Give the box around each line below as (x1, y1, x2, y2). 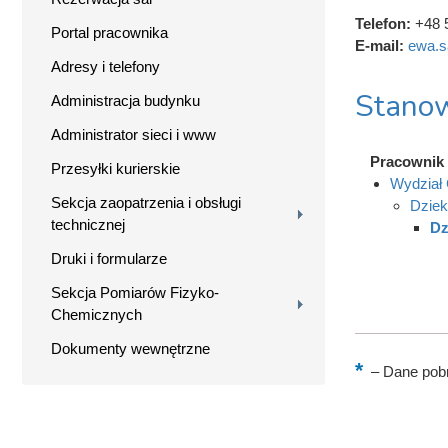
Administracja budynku (51, 92, 200, 109)
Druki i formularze (51, 250, 167, 267)
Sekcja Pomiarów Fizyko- (51, 284, 219, 301)
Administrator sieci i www (51, 126, 216, 143)
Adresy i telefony (51, 58, 160, 75)
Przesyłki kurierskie (51, 160, 180, 177)
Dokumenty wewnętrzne (51, 340, 210, 357)
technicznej (51, 216, 125, 233)
